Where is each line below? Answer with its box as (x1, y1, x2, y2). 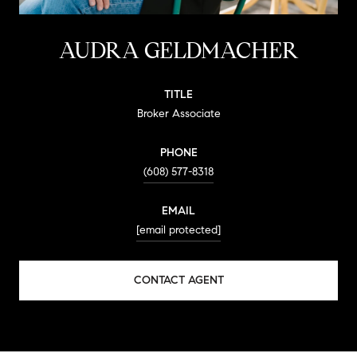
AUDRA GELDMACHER (58, 36, 299, 65)
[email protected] (136, 222, 221, 237)
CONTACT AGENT (133, 273, 224, 287)
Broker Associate (136, 106, 221, 120)
